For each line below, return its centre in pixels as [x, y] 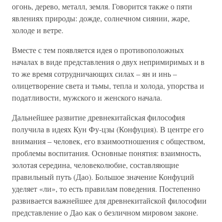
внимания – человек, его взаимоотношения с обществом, [109, 141]
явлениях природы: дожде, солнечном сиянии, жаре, [101, 18]
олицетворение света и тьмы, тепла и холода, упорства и [108, 85]
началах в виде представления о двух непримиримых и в [108, 62]
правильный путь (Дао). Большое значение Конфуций [103, 177]
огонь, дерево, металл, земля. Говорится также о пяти [102, 6]
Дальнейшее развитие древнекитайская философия [98, 117]
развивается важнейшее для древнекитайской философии [109, 200]
